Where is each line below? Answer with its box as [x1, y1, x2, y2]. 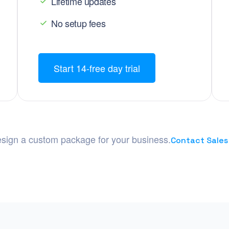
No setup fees [51, 16, 106, 30]
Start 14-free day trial [54, 61, 140, 75]
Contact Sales [171, 135, 228, 146]
